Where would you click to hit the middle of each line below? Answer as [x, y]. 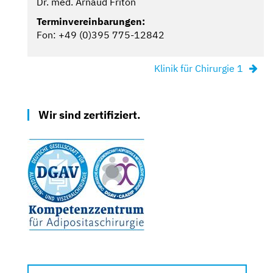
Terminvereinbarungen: [91, 21]
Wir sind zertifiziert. [90, 115]
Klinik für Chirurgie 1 [199, 68]
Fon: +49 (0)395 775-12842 [101, 34]
